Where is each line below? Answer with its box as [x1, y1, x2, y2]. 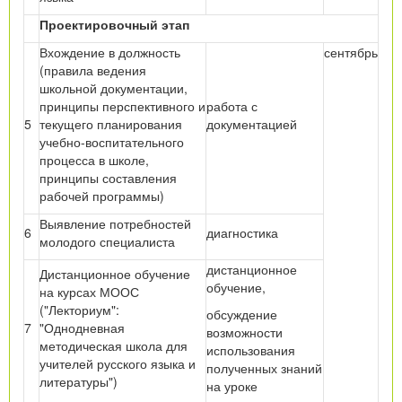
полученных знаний [206, 358, 322, 377]
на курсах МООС [39, 282, 139, 301]
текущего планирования [39, 114, 182, 133]
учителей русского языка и [39, 354, 196, 372]
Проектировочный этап [39, 14, 189, 33]
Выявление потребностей [39, 214, 191, 232]
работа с [206, 96, 258, 115]
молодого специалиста [39, 232, 175, 250]
